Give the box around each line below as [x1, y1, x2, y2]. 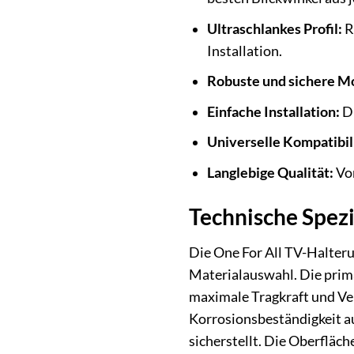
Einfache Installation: [206, 103, 340, 120]
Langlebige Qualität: [206, 164, 333, 181]
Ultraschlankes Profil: [206, 20, 342, 37]
